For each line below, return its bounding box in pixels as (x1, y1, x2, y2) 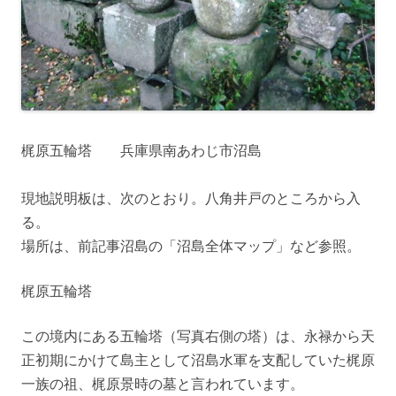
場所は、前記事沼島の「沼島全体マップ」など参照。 (21, 236, 361, 255)
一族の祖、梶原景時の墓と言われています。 (21, 374, 304, 393)
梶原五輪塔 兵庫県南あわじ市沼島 (21, 141, 262, 160)
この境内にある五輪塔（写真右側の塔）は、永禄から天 (21, 326, 375, 346)
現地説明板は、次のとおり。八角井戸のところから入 (21, 188, 361, 208)
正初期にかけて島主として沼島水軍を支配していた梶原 (21, 350, 375, 369)
